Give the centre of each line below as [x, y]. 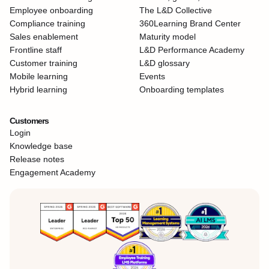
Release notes [37, 159]
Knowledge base [41, 146]
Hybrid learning [38, 90]
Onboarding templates [182, 90]
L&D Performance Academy [192, 50]
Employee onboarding [51, 11]
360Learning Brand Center [190, 24]
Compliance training [47, 24]
